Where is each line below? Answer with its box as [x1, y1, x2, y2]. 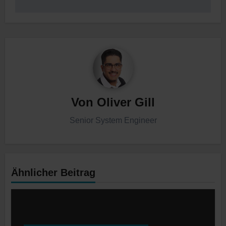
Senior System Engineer [69, 116, 157, 125]
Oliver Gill [97, 95, 155, 109]
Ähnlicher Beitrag [11, 167, 96, 179]
